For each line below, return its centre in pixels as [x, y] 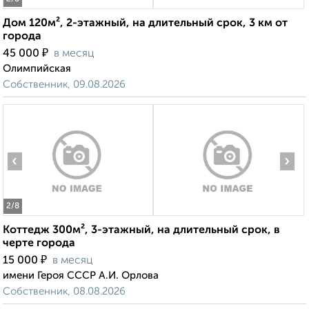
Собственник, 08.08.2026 [64, 292]
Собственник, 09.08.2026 [64, 85]
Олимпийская [37, 69]
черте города [39, 244]
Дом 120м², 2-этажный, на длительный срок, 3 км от [145, 24]
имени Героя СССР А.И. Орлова [81, 276]
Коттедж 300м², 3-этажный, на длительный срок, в [141, 231]
